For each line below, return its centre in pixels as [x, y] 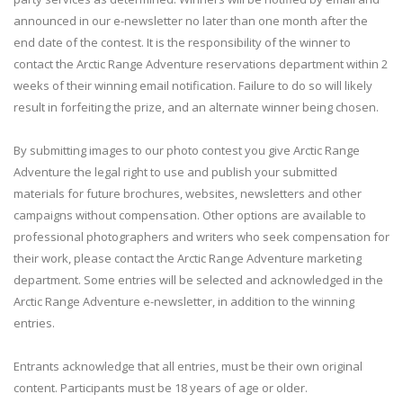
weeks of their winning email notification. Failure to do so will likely [193, 85]
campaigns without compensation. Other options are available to [190, 215]
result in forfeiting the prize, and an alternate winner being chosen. [196, 107]
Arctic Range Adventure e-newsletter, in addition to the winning [184, 301]
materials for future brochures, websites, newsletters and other [188, 193]
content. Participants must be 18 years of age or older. [161, 388]
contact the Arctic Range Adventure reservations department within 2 [201, 64]
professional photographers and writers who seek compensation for [201, 237]
